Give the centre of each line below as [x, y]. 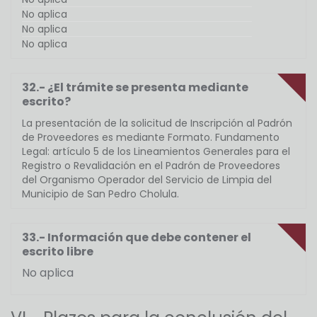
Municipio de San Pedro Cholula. [100, 194]
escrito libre [58, 252]
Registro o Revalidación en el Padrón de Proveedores [151, 166]
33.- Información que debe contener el [137, 238]
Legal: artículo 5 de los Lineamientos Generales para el [156, 152]
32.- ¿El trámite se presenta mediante [135, 88]
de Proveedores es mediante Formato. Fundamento [151, 138]
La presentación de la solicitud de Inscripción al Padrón [157, 123]
